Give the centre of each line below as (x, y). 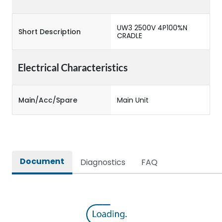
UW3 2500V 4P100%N (152, 28)
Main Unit (133, 100)
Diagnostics (103, 162)
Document (42, 161)
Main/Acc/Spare (48, 100)
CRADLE (130, 36)
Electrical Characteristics (73, 67)
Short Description (50, 32)
